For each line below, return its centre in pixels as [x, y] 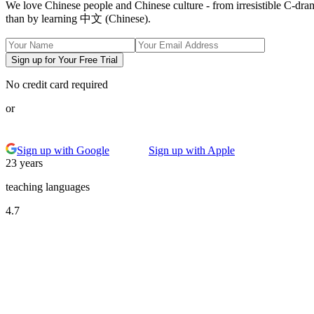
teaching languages [48, 187]
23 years [24, 163]
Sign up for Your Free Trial [64, 60]
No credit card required [57, 85]
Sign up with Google [63, 151]
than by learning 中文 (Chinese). [78, 19]
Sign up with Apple [192, 151]
